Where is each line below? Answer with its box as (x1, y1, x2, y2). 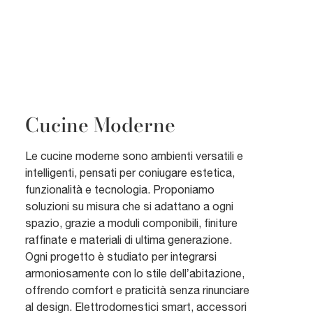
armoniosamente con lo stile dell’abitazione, (25, 267, 245, 280)
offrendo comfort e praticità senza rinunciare (25, 284, 249, 297)
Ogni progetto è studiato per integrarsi (25, 250, 217, 263)
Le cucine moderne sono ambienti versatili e (25, 150, 243, 163)
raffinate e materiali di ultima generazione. (25, 233, 232, 247)
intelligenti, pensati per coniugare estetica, (25, 166, 235, 180)
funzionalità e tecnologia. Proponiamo (25, 183, 214, 196)
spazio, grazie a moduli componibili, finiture (25, 217, 238, 230)
